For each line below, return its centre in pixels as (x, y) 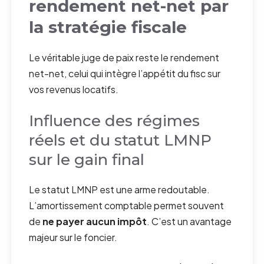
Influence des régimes (115, 121)
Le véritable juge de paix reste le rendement (124, 58)
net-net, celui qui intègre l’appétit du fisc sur (125, 74)
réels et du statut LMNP (121, 141)
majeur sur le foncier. (73, 237)
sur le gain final (87, 160)
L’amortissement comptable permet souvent (127, 206)
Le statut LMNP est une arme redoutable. (120, 190)
